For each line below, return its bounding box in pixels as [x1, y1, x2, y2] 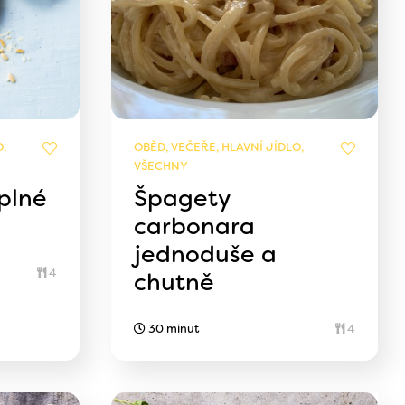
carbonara [134, 211, 256, 242]
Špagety [134, 183, 231, 214]
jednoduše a [134, 239, 278, 270]
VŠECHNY [134, 158, 189, 174]
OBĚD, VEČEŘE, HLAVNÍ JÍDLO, [134, 139, 305, 155]
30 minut [146, 321, 200, 337]
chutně [134, 267, 215, 298]
